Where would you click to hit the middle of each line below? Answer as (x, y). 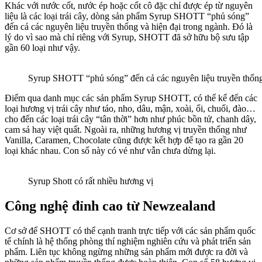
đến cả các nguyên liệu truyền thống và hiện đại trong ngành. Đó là (129, 27)
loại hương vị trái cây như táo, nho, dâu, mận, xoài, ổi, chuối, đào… (130, 109)
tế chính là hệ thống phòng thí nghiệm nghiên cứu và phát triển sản (128, 241)
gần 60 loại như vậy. (42, 48)
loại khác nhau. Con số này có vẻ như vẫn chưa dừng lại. (110, 151)
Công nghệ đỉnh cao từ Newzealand (110, 206)
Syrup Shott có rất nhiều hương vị (91, 181)
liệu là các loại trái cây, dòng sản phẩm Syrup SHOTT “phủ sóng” (127, 16)
